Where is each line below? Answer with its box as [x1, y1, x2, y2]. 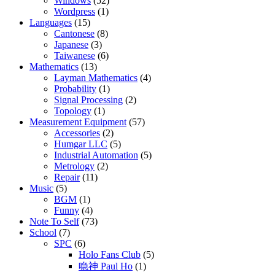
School [29, 227, 56, 238]
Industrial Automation [54, 149, 138, 160]
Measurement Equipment [29, 116, 126, 127]
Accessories [54, 127, 100, 138]
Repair [54, 171, 80, 182]
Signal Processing [54, 94, 123, 105]
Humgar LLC [54, 138, 107, 149]
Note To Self [29, 215, 79, 227]
